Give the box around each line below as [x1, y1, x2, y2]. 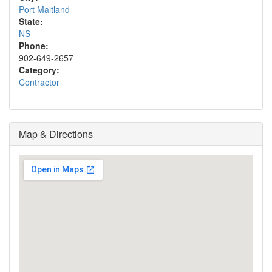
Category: [19, 64, 59, 76]
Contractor [19, 76, 59, 88]
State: [19, 15, 43, 27]
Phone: [19, 39, 49, 52]
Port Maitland [19, 3, 70, 15]
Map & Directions [19, 127, 93, 141]
